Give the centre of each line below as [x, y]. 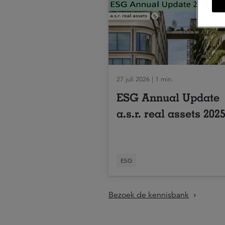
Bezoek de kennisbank [149, 195]
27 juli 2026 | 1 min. [145, 79]
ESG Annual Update [168, 97]
